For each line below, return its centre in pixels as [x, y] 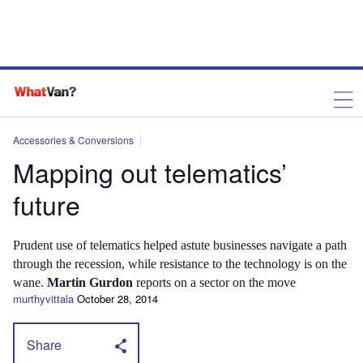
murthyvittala [43, 299]
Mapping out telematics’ [150, 172]
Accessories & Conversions [73, 140]
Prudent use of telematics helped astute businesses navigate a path [180, 245]
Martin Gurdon [92, 282]
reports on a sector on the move [216, 282]
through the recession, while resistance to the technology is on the [180, 264]
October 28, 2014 [117, 299]
